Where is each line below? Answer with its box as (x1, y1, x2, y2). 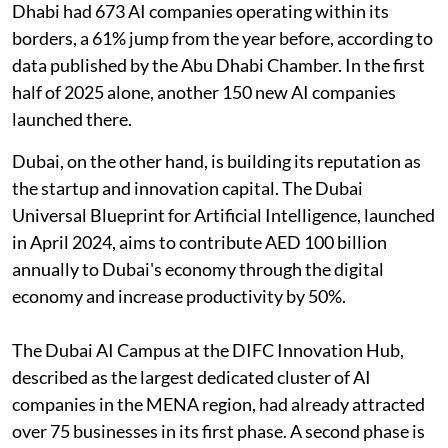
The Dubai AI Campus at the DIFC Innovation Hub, (12, 338, 404, 361)
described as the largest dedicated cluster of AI (12, 365, 371, 388)
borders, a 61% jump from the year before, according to (12, 26, 433, 49)
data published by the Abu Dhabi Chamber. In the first (12, 53, 425, 76)
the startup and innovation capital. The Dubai (12, 176, 363, 199)
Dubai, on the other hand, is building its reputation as (12, 149, 421, 172)
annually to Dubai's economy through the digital (12, 257, 384, 280)
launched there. (12, 107, 132, 130)
